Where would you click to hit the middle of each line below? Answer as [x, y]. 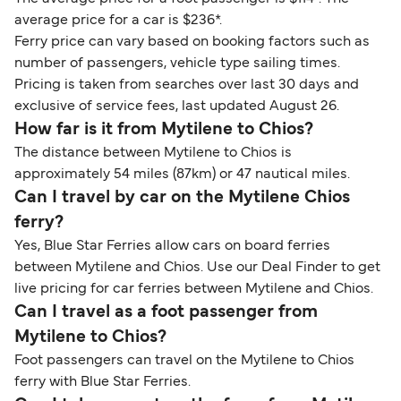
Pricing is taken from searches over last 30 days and [187, 85]
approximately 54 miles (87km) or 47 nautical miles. [182, 175]
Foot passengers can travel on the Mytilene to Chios [184, 361]
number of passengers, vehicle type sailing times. [177, 64]
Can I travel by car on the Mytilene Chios [182, 198]
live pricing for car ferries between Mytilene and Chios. [194, 290]
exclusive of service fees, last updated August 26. [177, 107]
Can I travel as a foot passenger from [166, 313]
